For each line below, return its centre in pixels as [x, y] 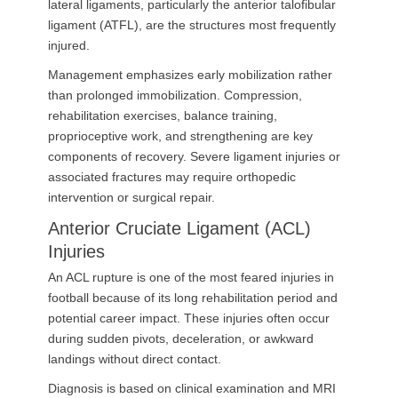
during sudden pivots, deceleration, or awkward [181, 338]
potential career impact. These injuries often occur [189, 318]
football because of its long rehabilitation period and [193, 298]
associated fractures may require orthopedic [172, 177]
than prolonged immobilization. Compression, [175, 95]
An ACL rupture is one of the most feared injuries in [191, 277]
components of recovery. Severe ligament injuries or [194, 156]
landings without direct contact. [135, 359]
